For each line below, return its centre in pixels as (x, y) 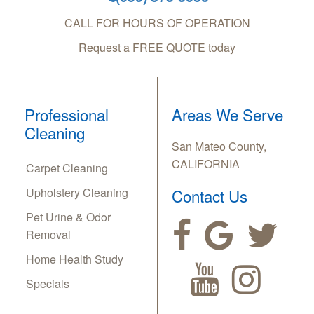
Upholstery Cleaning (77, 193)
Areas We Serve (227, 115)
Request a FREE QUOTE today (157, 48)
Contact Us (210, 196)
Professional (67, 115)
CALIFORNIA (206, 164)
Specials (48, 284)
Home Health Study (75, 259)
